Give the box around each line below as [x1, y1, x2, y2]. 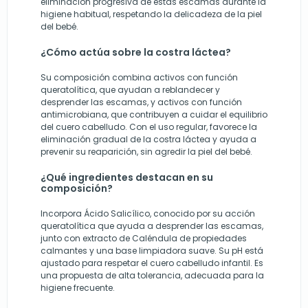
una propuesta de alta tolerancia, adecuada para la [41, 269, 264, 281]
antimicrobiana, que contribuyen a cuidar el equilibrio [41, 108, 267, 120]
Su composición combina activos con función [41, 71, 238, 83]
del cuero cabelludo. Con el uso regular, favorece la [41, 120, 257, 133]
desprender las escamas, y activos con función [41, 96, 242, 108]
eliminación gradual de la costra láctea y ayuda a [41, 133, 256, 145]
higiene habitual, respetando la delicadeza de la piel [41, 8, 262, 20]
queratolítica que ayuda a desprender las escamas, [41, 219, 263, 232]
